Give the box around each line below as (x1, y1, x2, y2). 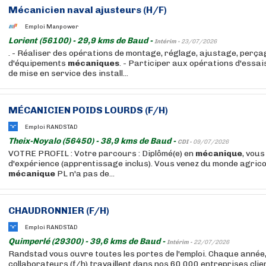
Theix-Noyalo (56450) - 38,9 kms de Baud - (8, 136, 178, 146)
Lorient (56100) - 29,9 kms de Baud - (8, 36, 154, 46)
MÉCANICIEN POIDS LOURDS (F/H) (8, 104, 168, 116)
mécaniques (68, 58, 119, 68)
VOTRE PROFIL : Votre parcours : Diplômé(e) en (8, 148, 195, 159)
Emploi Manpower (25, 23, 78, 30)
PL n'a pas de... (55, 169, 115, 179)
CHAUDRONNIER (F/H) (8, 205, 109, 216)
